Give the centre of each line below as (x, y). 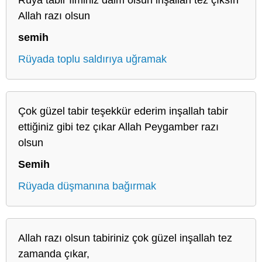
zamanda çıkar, (54, 254)
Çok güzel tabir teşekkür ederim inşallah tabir (123, 111)
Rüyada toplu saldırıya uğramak (92, 59)
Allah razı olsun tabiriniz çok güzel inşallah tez (125, 238)
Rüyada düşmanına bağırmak (87, 186)
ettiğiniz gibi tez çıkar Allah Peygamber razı (118, 127)
